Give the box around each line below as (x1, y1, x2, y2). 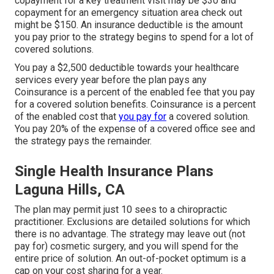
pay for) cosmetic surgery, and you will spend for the (15, 240, 239, 253)
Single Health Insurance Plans (15, 163, 213, 180)
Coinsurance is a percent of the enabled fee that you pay (15, 86, 255, 98)
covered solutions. (15, 43, 94, 56)
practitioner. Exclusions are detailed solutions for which (15, 216, 250, 228)
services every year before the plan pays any (15, 74, 207, 86)
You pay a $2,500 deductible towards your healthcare (15, 62, 239, 74)
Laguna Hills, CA (15, 181, 125, 199)
